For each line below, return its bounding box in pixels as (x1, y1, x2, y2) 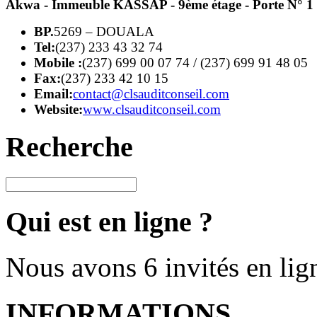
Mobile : (34, 54, 82, 70)
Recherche (6, 131, 133, 163)
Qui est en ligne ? (6, 205, 213, 238)
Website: (34, 101, 83, 117)
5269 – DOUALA (54, 23, 154, 39)
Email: (34, 86, 73, 101)
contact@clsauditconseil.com (73, 86, 229, 101)
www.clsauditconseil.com (83, 101, 221, 117)
